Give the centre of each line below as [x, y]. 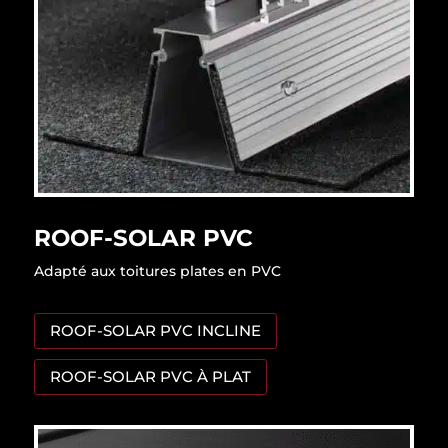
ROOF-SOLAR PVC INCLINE [155, 331]
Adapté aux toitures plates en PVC [157, 270]
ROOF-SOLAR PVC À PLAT [150, 377]
